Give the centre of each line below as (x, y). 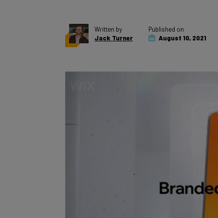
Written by (108, 18)
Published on (166, 18)
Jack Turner (114, 27)
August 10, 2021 (182, 27)
